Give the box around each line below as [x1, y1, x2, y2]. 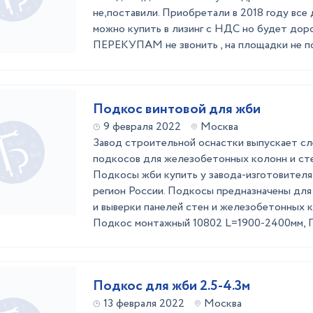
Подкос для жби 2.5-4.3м [93, 276, 250, 296]
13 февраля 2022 [103, 296, 184, 312]
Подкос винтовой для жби [93, 99, 261, 119]
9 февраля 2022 [103, 119, 181, 135]
